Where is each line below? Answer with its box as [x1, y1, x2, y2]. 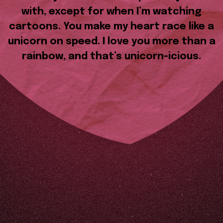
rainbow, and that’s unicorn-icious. [22, 51, 201, 62]
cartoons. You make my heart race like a [9, 21, 214, 32]
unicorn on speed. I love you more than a [7, 36, 216, 47]
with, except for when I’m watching [21, 6, 202, 17]
